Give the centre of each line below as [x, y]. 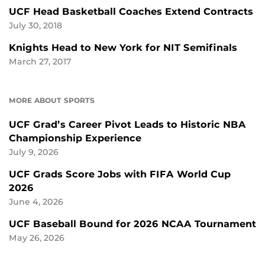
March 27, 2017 [40, 62]
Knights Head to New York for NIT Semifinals [123, 48]
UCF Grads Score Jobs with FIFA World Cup [120, 174]
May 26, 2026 [37, 238]
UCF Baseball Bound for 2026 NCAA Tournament [132, 224]
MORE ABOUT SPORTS [52, 101]
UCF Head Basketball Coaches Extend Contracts [131, 12]
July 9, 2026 [34, 152]
